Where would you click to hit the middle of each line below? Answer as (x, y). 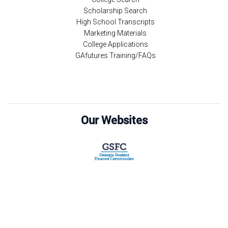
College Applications (115, 44)
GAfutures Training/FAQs (115, 55)
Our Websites (114, 120)
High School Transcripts (115, 22)
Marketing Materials (115, 33)
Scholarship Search (115, 11)
